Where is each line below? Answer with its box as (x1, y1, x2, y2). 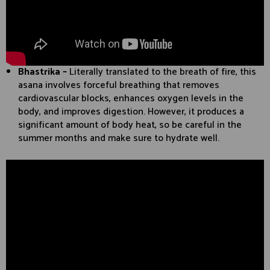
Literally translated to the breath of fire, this (69, 63, 256, 80)
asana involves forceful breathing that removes (18, 77, 219, 93)
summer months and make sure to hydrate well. (18, 130, 219, 146)
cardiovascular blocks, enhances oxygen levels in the (18, 90, 243, 107)
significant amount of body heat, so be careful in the (18, 116, 242, 133)
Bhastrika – (18, 63, 69, 80)
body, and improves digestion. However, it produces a (18, 103, 244, 120)
